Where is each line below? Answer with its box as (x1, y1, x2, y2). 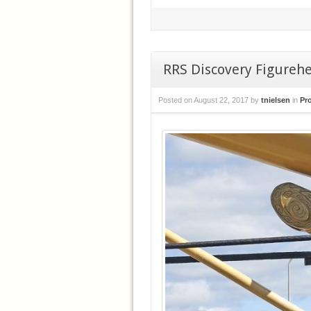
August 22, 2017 (194, 95, 249, 104)
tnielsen (261, 95, 290, 104)
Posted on (158, 95, 192, 104)
